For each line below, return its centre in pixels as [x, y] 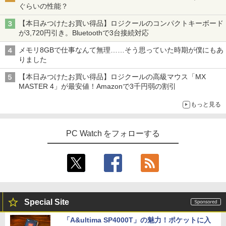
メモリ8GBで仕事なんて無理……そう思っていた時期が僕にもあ [121, 50]
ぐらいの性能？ [43, 6]
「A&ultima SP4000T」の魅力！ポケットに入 [137, 220]
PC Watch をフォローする [113, 133]
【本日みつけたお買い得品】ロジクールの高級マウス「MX [112, 77]
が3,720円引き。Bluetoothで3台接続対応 [84, 33]
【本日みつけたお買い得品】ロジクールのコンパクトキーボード [121, 23]
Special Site [47, 202]
